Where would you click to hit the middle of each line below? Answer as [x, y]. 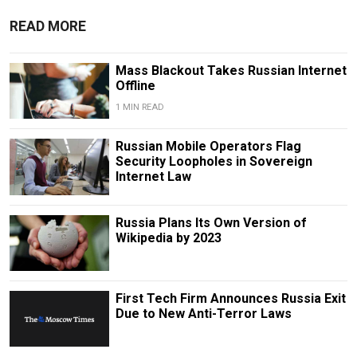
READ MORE [48, 27]
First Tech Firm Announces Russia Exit [230, 298]
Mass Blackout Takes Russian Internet [231, 71]
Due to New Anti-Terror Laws [203, 313]
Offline [135, 86]
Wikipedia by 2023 [168, 237]
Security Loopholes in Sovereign [214, 162]
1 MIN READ [139, 108]
